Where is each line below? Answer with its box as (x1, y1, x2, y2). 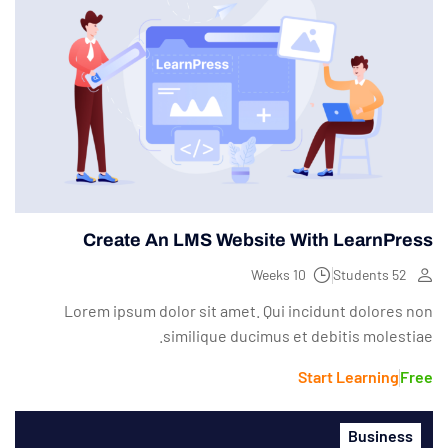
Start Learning (298, 367, 399, 387)
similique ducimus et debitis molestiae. (163, 326, 433, 346)
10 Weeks (293, 266, 306, 284)
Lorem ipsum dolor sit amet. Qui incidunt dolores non (64, 301, 433, 321)
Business (348, 426, 413, 446)
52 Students (392, 266, 407, 284)
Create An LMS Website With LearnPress (83, 230, 433, 251)
